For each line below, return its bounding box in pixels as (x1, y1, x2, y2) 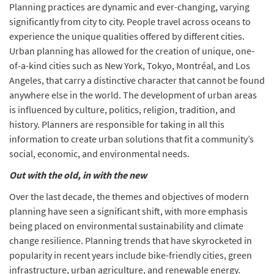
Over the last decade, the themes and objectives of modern (9, 190, 249, 202)
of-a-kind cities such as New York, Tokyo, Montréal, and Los (9, 59, 250, 72)
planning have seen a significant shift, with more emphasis (9, 205, 248, 217)
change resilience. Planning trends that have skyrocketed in (9, 234, 252, 246)
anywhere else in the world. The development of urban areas (9, 89, 257, 101)
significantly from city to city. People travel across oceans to (9, 15, 251, 28)
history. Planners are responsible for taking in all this (9, 118, 224, 130)
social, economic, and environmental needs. (9, 147, 191, 160)
